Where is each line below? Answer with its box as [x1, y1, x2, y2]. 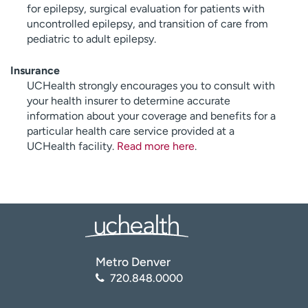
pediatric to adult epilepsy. [27, 32, 156, 45]
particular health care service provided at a [27, 124, 234, 137]
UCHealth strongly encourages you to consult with [27, 78, 275, 92]
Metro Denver [96, 254, 170, 269]
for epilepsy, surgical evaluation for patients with [27, 1, 265, 15]
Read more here [117, 139, 195, 153]
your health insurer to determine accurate [27, 93, 230, 107]
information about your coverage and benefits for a [27, 109, 276, 122]
